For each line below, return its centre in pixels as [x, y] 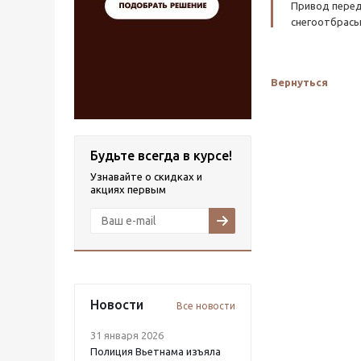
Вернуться [299, 82]
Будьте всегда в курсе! [161, 156]
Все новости [206, 306]
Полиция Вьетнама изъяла [156, 351]
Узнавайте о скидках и [146, 176]
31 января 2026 [127, 335]
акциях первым [128, 189]
